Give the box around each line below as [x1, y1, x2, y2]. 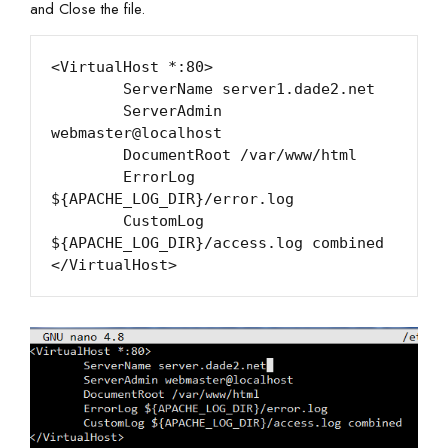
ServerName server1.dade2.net [51, 80, 123, 99]
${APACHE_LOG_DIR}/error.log [51, 190, 294, 209]
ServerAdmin [51, 102, 123, 121]
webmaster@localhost [51, 124, 222, 143]
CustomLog [51, 212, 123, 231]
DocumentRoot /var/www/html [51, 146, 123, 165]
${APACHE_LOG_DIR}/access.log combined [51, 234, 384, 253]
